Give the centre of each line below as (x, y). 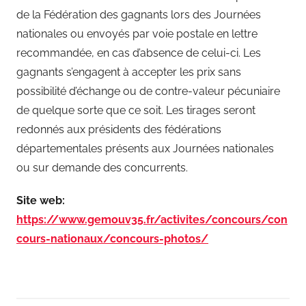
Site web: (41, 200)
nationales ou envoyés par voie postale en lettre (137, 33)
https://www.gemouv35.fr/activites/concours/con (152, 219)
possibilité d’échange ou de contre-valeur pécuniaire (148, 91)
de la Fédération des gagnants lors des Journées (139, 14)
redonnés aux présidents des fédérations (119, 129)
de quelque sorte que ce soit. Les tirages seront (136, 110)
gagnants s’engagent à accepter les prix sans (129, 72)
